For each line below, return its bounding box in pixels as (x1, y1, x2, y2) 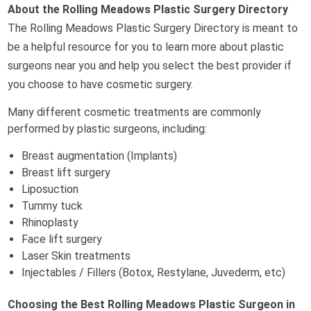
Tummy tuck (22, 199, 83, 213)
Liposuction (22, 183, 79, 196)
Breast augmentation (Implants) (22, 149, 178, 163)
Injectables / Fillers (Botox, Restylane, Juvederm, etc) (22, 266, 286, 280)
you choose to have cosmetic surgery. (8, 78, 194, 92)
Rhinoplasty (22, 216, 79, 230)
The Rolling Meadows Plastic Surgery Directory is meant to (8, 22, 299, 35)
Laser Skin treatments (22, 249, 131, 263)
